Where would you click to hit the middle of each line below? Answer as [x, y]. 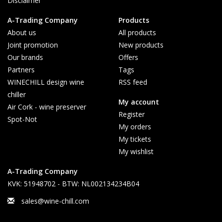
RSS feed [133, 82]
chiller [17, 94]
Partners [21, 69]
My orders [135, 126]
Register [132, 114]
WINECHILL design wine [46, 82]
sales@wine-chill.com [55, 201]
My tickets [135, 139]
